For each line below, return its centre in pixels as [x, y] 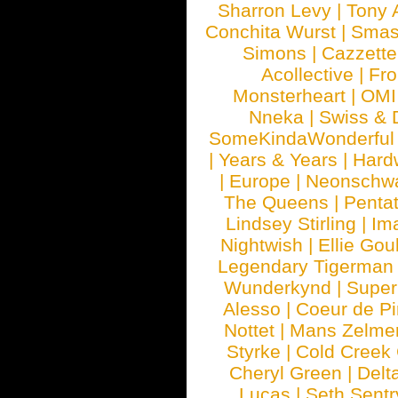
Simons [275, 53]
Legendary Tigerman [306, 266]
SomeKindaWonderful [302, 138]
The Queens [276, 202]
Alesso [252, 309]
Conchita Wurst [271, 32]
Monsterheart [289, 96]
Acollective [308, 74]
